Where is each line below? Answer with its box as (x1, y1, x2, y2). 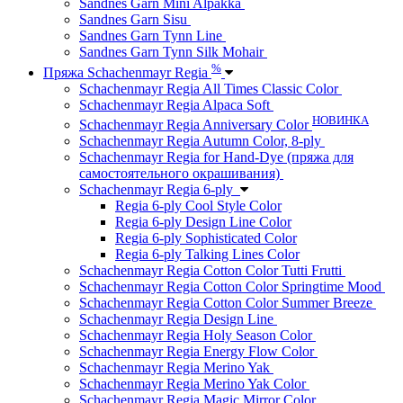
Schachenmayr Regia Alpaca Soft (79, 96, 273, 112)
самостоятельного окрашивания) (79, 166, 283, 182)
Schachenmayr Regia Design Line (79, 311, 277, 327)
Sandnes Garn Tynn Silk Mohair (79, 44, 267, 60)
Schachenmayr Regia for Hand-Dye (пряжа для (79, 149, 354, 166)
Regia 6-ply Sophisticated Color (115, 230, 297, 246)
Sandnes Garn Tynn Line (79, 28, 226, 44)
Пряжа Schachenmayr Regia (43, 64, 211, 80)
